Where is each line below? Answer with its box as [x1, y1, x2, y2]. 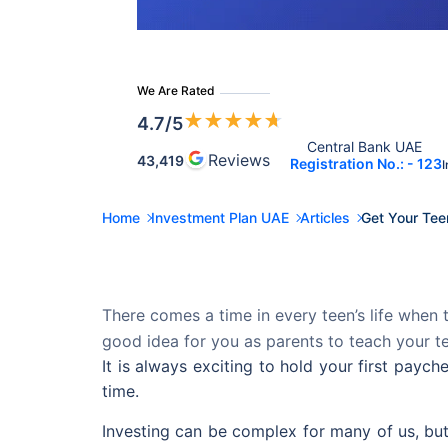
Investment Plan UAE [151, 208, 289, 226]
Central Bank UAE [306, 138, 426, 155]
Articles [300, 208, 350, 226]
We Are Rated [137, 83, 215, 98]
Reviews [208, 150, 270, 170]
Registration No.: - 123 [290, 155, 442, 172]
